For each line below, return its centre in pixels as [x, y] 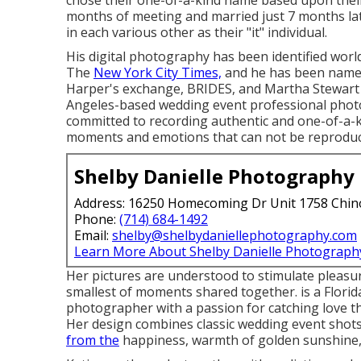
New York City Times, [158, 73]
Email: [93, 235]
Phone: [97, 219]
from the [93, 340]
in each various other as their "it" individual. [197, 32]
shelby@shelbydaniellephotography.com [234, 235]
